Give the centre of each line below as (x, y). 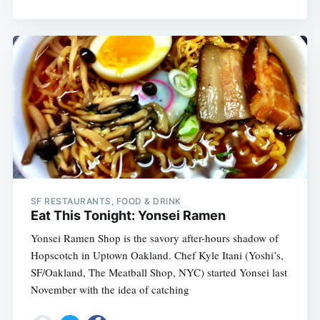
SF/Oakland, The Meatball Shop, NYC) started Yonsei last (159, 272)
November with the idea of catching (110, 289)
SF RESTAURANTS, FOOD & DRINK (106, 201)
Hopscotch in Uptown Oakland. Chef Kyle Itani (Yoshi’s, (157, 255)
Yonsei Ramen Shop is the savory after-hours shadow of (154, 237)
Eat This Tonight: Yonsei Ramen (128, 215)
